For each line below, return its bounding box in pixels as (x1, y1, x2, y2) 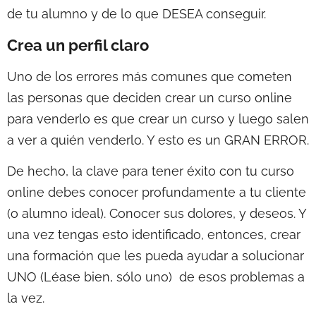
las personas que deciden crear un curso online (7, 90, 292, 105)
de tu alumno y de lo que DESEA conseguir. (7, 6, 266, 22)
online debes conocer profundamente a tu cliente (7, 185, 306, 200)
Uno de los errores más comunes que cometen (7, 68, 292, 84)
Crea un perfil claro (7, 35, 149, 54)
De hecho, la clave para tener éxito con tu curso (7, 164, 294, 179)
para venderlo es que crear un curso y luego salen (7, 111, 309, 126)
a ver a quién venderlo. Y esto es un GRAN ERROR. (7, 132, 309, 147)
